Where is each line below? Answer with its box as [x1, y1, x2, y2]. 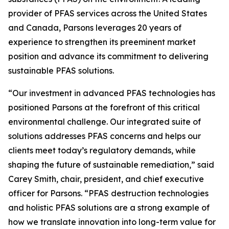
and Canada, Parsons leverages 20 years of [8, 22, 181, 33]
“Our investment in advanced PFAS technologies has [8, 88, 215, 99]
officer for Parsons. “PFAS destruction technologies [8, 188, 209, 199]
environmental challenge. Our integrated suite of [8, 117, 201, 127]
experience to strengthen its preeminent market [8, 37, 196, 48]
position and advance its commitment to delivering [8, 51, 209, 62]
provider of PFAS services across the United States [8, 8, 207, 19]
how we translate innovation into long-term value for [8, 217, 216, 227]
